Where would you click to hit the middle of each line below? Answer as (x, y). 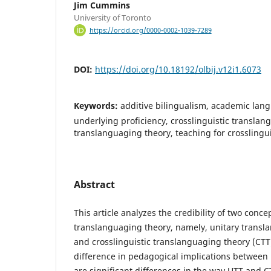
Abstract (94, 184)
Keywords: (97, 105)
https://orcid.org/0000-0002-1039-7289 (150, 30)
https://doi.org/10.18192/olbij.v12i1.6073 (178, 69)
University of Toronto (113, 17)
